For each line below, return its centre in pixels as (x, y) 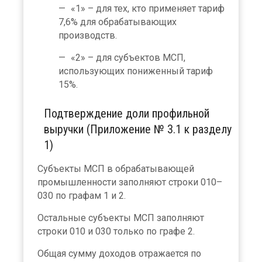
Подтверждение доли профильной (127, 113)
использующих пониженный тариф (136, 71)
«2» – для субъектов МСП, (128, 57)
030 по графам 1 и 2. (82, 195)
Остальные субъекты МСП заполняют (121, 218)
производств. (88, 35)
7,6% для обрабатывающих (118, 22)
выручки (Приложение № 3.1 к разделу (138, 129)
